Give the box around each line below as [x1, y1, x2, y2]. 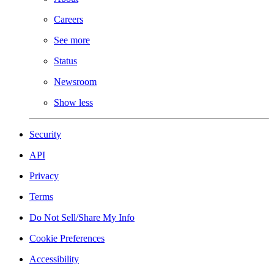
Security [29, 129, 61, 140]
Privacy [29, 171, 59, 182]
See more [54, 35, 90, 46]
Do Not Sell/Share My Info [29, 212, 135, 223]
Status [54, 56, 77, 67]
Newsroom [54, 76, 97, 87]
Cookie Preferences [29, 233, 105, 244]
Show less [54, 97, 93, 108]
